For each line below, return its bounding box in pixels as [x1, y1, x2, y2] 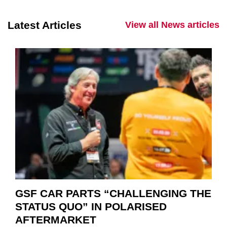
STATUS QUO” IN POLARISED [15, 200, 167, 212]
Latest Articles [8, 19, 82, 31]
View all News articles [125, 20, 219, 30]
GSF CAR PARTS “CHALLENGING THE [15, 187, 211, 199]
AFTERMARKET [15, 213, 96, 225]
